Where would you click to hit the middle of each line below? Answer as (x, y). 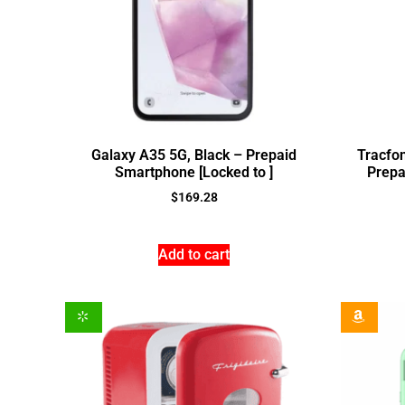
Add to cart (194, 255)
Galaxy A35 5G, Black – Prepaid (194, 155)
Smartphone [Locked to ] (194, 173)
